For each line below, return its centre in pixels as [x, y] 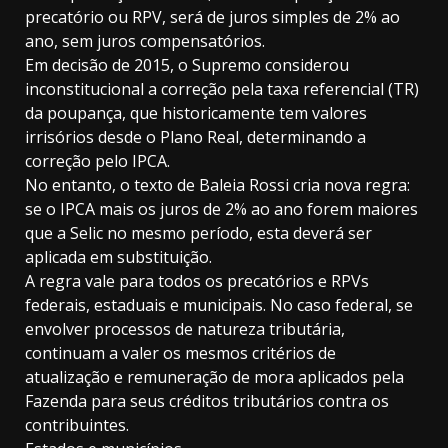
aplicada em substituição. [118, 257]
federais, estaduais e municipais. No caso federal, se [219, 305]
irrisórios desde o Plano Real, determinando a [195, 137]
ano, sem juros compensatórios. [145, 41]
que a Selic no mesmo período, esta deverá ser [198, 233]
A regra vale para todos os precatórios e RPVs [197, 281]
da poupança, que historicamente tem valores [196, 113]
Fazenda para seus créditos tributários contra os [207, 401]
